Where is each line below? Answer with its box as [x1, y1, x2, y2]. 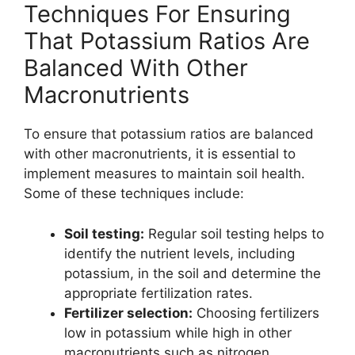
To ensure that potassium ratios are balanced [24, 126, 314, 143]
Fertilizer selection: [64, 304, 193, 321]
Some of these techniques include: [24, 185, 244, 202]
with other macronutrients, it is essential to [24, 146, 296, 162]
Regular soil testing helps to [144, 225, 324, 242]
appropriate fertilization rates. [64, 284, 253, 301]
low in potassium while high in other [64, 324, 292, 341]
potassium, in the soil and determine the [64, 265, 321, 281]
